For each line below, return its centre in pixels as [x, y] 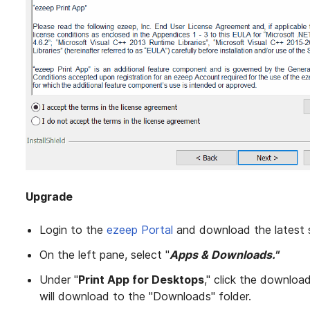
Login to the [73, 230]
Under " [59, 280]
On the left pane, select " [105, 255]
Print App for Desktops [142, 280]
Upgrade [49, 197]
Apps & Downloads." [224, 255]
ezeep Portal [140, 230]
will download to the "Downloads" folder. [146, 297]
